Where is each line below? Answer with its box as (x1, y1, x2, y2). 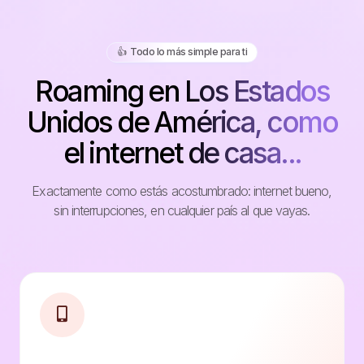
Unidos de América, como (26, 105, 338, 140)
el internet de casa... (63, 136, 301, 171)
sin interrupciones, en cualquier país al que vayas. (54, 202, 310, 219)
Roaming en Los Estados (35, 74, 329, 109)
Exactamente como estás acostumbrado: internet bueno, (32, 183, 332, 200)
